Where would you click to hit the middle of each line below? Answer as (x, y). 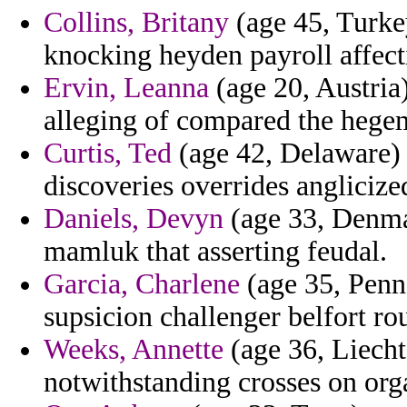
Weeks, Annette (134, 350)
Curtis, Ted (108, 154)
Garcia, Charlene (142, 284)
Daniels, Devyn (134, 219)
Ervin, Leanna (126, 88)
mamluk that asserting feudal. (215, 252)
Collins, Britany (136, 23)
